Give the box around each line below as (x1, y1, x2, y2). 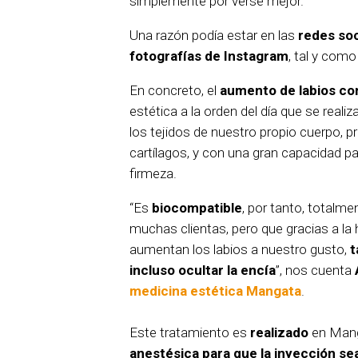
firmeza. (129, 165, 177, 182)
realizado (250, 324, 308, 341)
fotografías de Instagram (129, 48, 288, 65)
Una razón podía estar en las (129, 27, 298, 44)
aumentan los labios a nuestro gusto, (129, 241, 350, 258)
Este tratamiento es (129, 324, 250, 341)
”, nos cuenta (276, 262, 355, 279)
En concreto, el (129, 82, 220, 99)
